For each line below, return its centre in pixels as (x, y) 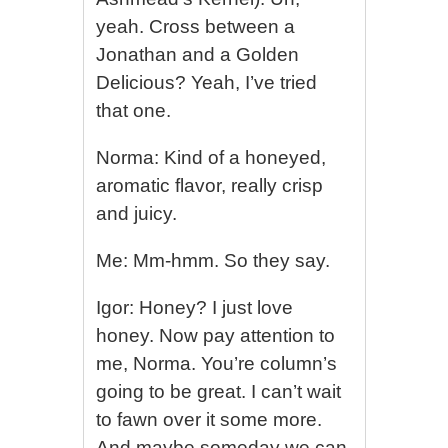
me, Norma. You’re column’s (217, 363)
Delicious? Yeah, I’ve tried (207, 82)
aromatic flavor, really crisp (210, 185)
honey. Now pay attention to (216, 335)
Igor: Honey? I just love (195, 307)
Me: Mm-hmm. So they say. (213, 260)
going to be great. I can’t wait (219, 391)
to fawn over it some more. (209, 419)
